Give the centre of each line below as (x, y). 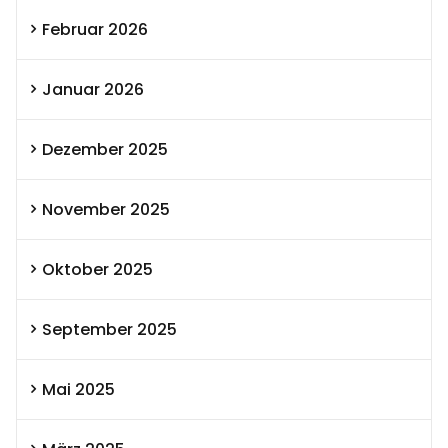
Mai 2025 (78, 389)
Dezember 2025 (105, 149)
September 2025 (109, 329)
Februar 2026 (95, 29)
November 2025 (106, 209)
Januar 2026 (93, 89)
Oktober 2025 (97, 269)
